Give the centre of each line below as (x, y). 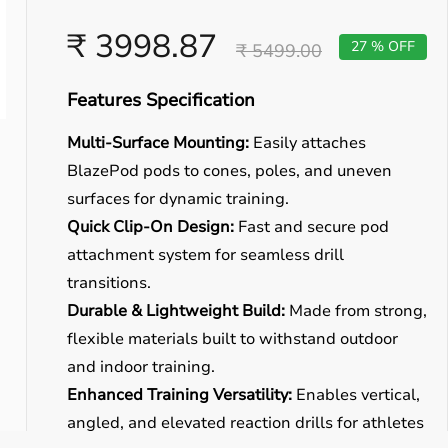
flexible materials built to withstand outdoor (232, 339)
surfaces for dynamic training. (178, 199)
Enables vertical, (356, 395)
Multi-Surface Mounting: (158, 143)
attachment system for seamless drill (205, 255)
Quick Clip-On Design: (150, 227)
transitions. (109, 283)
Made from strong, (356, 311)
